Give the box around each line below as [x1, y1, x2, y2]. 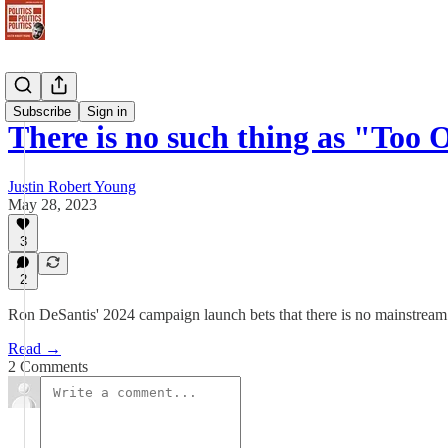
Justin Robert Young [8, 177, 136, 195]
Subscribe [13, 104, 71, 119]
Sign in [87, 104, 127, 119]
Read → [8, 340, 61, 357]
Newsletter [8, 80, 76, 97]
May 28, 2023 [8, 195, 97, 213]
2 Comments [8, 358, 88, 375]
